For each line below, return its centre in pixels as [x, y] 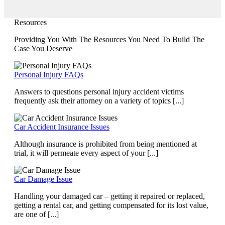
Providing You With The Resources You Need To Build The [109, 39]
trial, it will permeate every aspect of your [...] [86, 153]
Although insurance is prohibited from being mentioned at [105, 144]
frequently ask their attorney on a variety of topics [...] [99, 100]
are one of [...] [36, 214]
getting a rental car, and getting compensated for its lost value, [111, 205]
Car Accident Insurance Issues [62, 127]
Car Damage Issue [43, 179]
